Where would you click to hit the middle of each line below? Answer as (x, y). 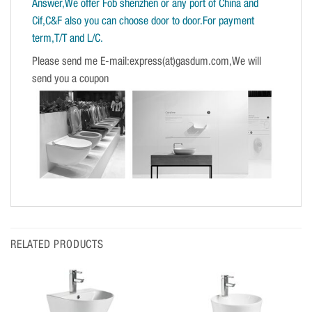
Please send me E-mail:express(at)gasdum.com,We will (147, 62)
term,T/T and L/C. (68, 39)
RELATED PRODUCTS (57, 245)
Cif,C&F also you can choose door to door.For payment (143, 21)
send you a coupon (70, 79)
